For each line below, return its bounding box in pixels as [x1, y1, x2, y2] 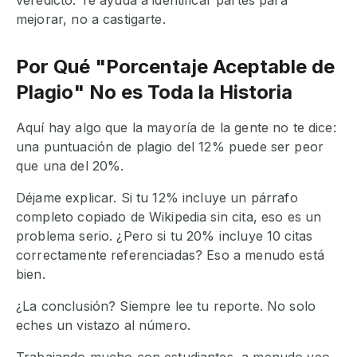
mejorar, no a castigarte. [16, 11, 166, 28]
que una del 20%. [16, 158, 124, 175]
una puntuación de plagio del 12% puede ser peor [16, 139, 324, 155]
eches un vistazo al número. [16, 317, 191, 334]
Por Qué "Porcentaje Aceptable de [16, 55, 335, 79]
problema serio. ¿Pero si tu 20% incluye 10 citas [16, 228, 313, 245]
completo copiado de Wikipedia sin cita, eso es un [16, 209, 322, 226]
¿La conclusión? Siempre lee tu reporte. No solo [16, 298, 316, 315]
